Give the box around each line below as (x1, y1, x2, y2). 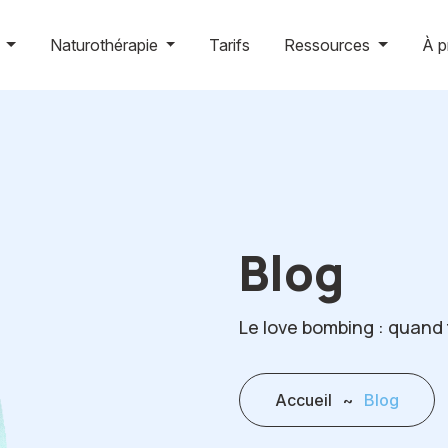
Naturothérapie (49, 35, 162, 55)
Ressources (284, 35, 375, 55)
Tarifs (209, 35, 251, 55)
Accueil (275, 390, 332, 410)
